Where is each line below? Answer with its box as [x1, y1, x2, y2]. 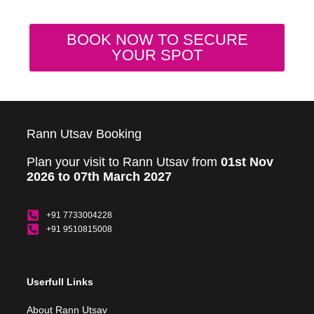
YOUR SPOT [111, 46, 203, 64]
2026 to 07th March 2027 [27, 170, 172, 184]
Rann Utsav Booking [27, 127, 142, 142]
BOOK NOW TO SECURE [66, 31, 248, 49]
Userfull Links [27, 275, 93, 287]
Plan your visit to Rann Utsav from [27, 155, 221, 170]
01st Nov [221, 155, 273, 170]
